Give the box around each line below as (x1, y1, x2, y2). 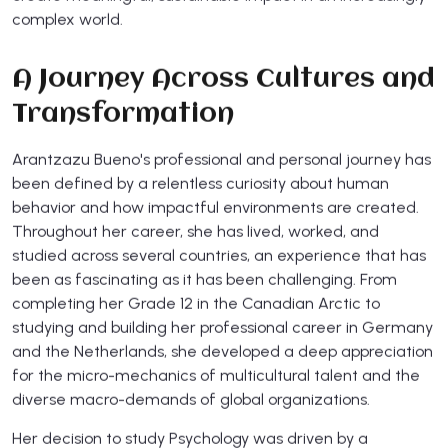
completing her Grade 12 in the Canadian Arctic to (12, 293, 380, 313)
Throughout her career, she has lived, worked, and (12, 221, 379, 241)
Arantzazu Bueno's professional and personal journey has (12, 149, 431, 169)
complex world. (12, 9, 123, 29)
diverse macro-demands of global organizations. (12, 389, 370, 409)
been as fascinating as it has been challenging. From (12, 269, 397, 289)
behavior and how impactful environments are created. (12, 197, 419, 217)
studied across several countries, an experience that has (12, 245, 426, 265)
